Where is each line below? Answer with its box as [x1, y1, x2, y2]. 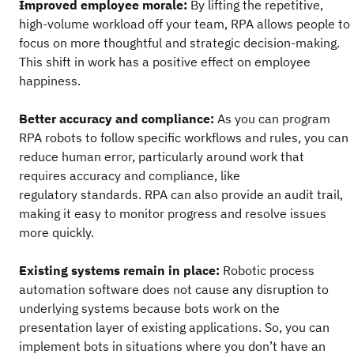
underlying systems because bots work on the [19, 300, 280, 316]
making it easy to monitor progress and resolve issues [19, 205, 326, 221]
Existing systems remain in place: [19, 262, 223, 278]
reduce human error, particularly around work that [19, 149, 304, 164]
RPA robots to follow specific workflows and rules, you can [19, 130, 348, 145]
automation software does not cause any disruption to [19, 281, 329, 297]
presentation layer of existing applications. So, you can [19, 319, 330, 335]
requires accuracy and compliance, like [19, 168, 240, 183]
